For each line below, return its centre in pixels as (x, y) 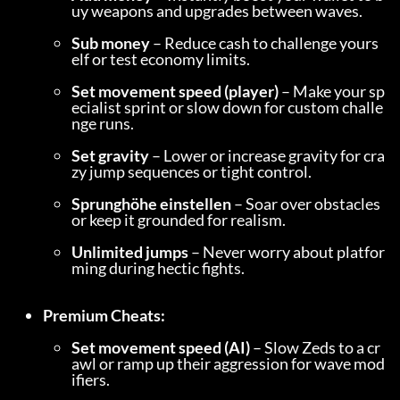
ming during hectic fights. (158, 268)
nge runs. (103, 123)
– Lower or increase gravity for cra (267, 155)
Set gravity (110, 155)
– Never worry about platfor (287, 252)
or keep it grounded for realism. (179, 220)
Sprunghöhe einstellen (151, 204)
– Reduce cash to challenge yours (264, 43)
